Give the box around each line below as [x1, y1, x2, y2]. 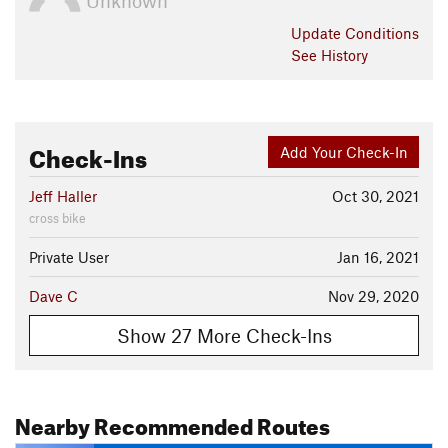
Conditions [345, 24, 419, 43]
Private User [29, 248, 109, 267]
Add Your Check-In [279, 142, 408, 161]
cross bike [29, 210, 86, 227]
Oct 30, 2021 [332, 187, 419, 206]
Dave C [29, 287, 78, 306]
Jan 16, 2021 [337, 248, 419, 267]
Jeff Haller [29, 187, 97, 206]
